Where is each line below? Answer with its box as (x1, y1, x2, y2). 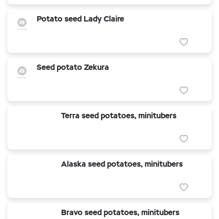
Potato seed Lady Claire (37, 14, 124, 24)
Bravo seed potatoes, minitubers (61, 207, 179, 218)
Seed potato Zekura (37, 62, 109, 72)
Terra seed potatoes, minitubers (61, 110, 176, 121)
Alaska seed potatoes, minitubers (61, 159, 183, 169)
